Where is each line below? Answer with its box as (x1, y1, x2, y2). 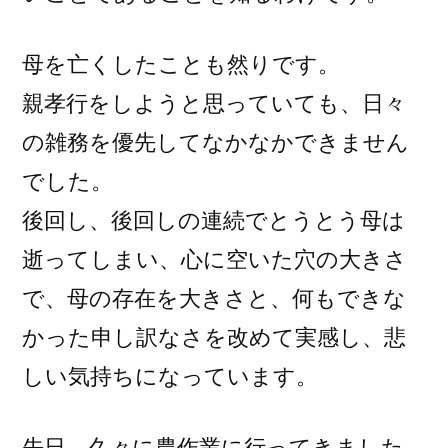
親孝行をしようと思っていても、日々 (22, 90, 406, 117)
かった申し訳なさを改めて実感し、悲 (22, 324, 406, 351)
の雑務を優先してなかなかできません (22, 129, 409, 156)
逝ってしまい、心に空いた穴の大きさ (22, 246, 407, 273)
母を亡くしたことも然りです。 (22, 51, 340, 78)
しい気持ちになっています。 (22, 363, 318, 390)
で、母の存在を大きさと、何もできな (22, 285, 406, 312)
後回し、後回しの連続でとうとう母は (22, 207, 405, 234)
